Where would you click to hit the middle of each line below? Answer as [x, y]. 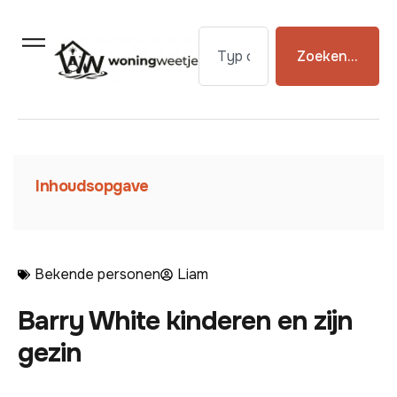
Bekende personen [97, 275]
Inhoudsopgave [92, 187]
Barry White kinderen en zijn [185, 321]
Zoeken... [327, 56]
